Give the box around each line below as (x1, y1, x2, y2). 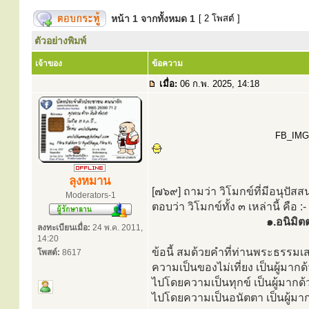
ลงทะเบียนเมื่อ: (37, 223, 90, 232)
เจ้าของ (35, 59, 62, 68)
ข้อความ (152, 59, 183, 68)
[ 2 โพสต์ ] (196, 13, 243, 23)
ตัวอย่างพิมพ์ (34, 35, 86, 46)
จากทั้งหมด (138, 13, 190, 24)
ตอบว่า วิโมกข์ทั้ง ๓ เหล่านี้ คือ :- (152, 201, 306, 212)
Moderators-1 (65, 190, 116, 200)
